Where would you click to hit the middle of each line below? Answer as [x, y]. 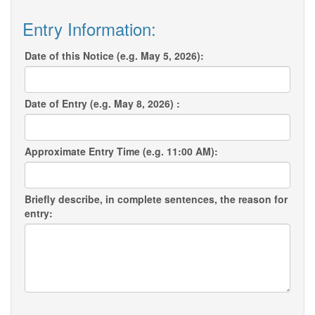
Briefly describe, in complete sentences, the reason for [156, 199]
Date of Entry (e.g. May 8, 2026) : [102, 104]
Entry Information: [89, 29]
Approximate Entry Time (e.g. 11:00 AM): [121, 152]
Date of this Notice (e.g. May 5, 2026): [114, 56]
